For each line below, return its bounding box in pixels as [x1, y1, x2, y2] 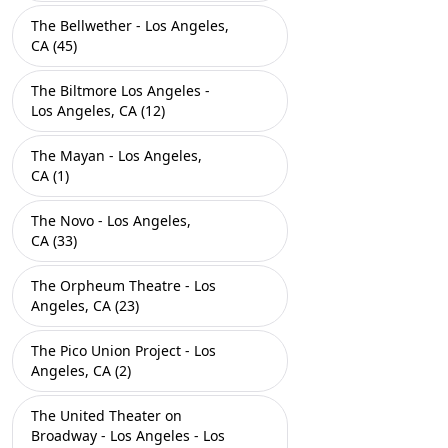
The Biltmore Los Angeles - [31, 81, 210, 100]
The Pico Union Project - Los [31, 341, 216, 360]
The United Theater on [31, 406, 182, 425]
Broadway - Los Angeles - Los [31, 426, 225, 445]
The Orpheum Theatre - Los [31, 276, 216, 295]
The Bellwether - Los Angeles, [31, 16, 229, 35]
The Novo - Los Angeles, [31, 211, 191, 230]
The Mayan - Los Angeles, [31, 146, 202, 165]
